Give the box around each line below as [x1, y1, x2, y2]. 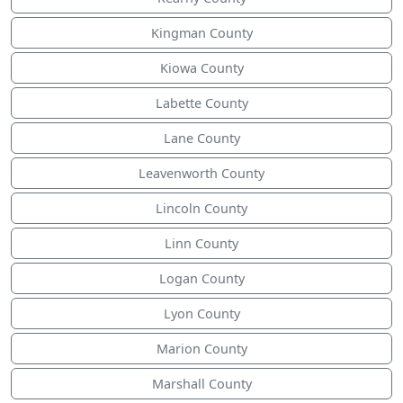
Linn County [165, 235, 238, 253]
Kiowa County [159, 59, 244, 77]
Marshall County [151, 375, 252, 393]
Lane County [163, 130, 240, 148]
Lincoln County [156, 200, 247, 218]
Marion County [156, 340, 247, 358]
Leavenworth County [139, 165, 264, 183]
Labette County [155, 94, 248, 112]
